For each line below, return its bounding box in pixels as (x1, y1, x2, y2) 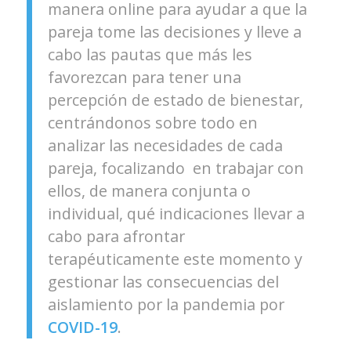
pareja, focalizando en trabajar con (47, 157, 304, 179)
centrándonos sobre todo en (47, 111, 258, 133)
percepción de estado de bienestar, (47, 89, 303, 110)
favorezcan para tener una (47, 66, 241, 88)
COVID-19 (47, 316, 118, 338)
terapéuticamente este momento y (47, 248, 302, 270)
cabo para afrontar (47, 225, 185, 247)
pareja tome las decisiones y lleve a (47, 20, 302, 42)
